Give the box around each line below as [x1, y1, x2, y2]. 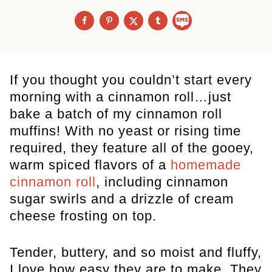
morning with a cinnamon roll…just [10, 89, 231, 105]
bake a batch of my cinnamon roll [10, 106, 222, 122]
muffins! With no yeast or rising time [10, 123, 241, 139]
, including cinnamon [96, 174, 228, 190]
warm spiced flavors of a [10, 157, 171, 173]
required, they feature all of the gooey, [10, 140, 254, 156]
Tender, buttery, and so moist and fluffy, [10, 245, 262, 260]
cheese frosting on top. [10, 208, 157, 224]
